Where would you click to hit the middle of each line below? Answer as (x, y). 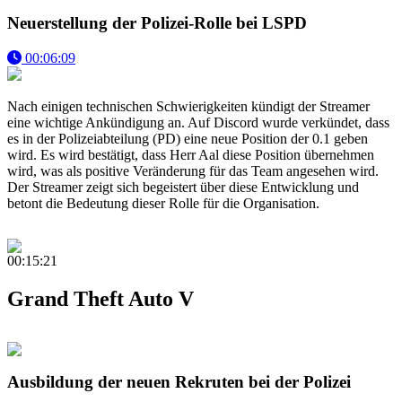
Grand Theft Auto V (100, 298)
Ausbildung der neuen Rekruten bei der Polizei (179, 382)
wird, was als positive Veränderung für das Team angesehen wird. (193, 170)
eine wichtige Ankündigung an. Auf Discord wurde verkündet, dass (198, 122)
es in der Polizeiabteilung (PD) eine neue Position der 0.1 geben (188, 138)
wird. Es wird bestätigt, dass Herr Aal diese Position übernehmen (191, 154)
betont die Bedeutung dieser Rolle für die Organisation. (163, 203)
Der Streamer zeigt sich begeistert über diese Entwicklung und (183, 187)
